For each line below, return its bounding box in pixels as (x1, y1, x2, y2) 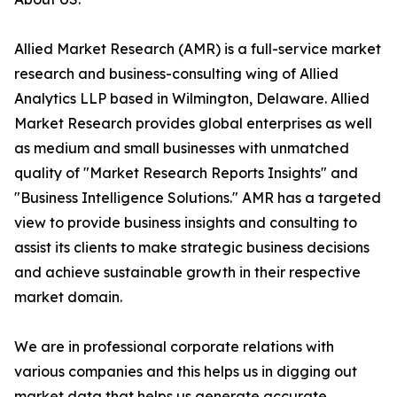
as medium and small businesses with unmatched (14, 139, 349, 158)
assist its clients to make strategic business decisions (14, 238, 370, 257)
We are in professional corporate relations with (14, 338, 334, 356)
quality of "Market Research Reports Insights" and (14, 164, 358, 183)
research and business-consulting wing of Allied (14, 65, 339, 83)
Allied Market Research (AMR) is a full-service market (14, 40, 381, 58)
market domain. (14, 288, 122, 307)
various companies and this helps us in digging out (14, 362, 357, 381)
